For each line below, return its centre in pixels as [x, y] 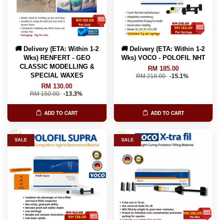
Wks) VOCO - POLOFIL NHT [163, 57]
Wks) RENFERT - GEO [57, 57]
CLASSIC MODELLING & [57, 66]
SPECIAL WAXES [57, 75]
